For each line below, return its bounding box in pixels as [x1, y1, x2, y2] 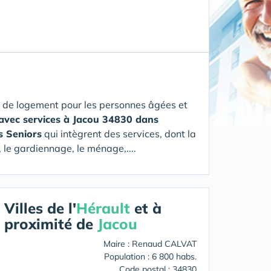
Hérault [76, 199, 130, 217]
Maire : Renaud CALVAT [103, 238, 197, 249]
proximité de [4, 215, 97, 233]
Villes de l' [4, 199, 76, 217]
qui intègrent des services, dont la [42, 128, 196, 140]
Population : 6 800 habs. [104, 251, 197, 262]
